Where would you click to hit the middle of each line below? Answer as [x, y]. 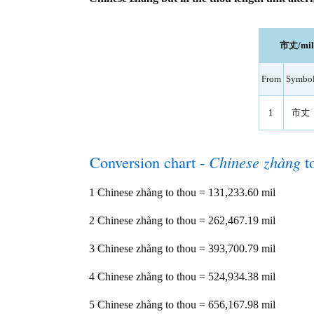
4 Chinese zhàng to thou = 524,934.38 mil [182, 277]
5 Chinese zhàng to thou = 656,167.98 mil [182, 305]
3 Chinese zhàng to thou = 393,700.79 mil [182, 248]
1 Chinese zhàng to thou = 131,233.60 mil [182, 192]
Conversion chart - [149, 162]
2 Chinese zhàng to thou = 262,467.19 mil [182, 220]
